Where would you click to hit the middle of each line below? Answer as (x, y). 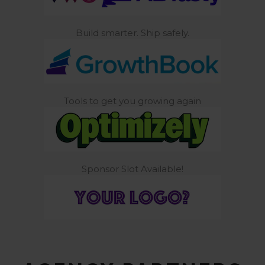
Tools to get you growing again (132, 101)
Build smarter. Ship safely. (132, 33)
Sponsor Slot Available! (132, 169)
